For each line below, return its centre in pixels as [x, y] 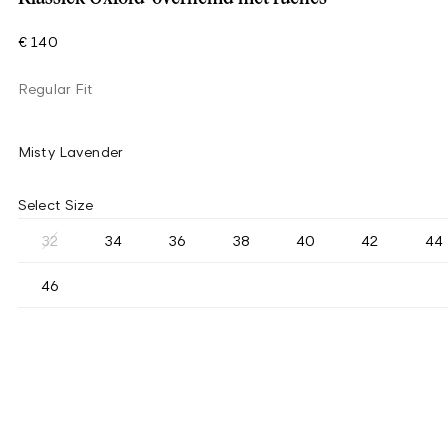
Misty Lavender [70, 151]
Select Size [56, 204]
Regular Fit [56, 88]
